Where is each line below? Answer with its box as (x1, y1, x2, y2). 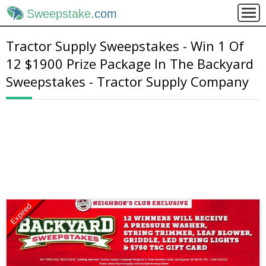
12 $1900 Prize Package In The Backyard (6, 55, 254, 72)
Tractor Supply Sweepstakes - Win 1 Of (6, 37, 244, 55)
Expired (8, 201, 34, 227)
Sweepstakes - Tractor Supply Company (6, 72, 249, 90)
